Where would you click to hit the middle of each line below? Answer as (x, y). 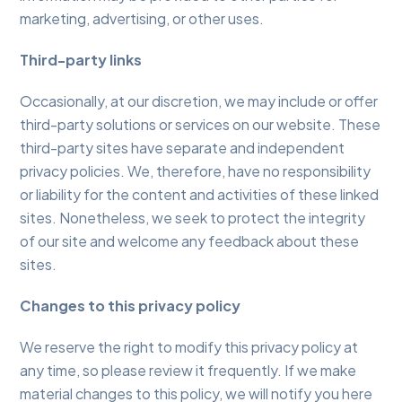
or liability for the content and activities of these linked (200, 195)
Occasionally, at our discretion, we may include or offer (199, 101)
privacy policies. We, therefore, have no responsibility (196, 171)
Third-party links (81, 60)
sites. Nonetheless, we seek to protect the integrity (193, 218)
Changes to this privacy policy (131, 306)
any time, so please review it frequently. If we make (188, 371)
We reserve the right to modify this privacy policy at (189, 347)
